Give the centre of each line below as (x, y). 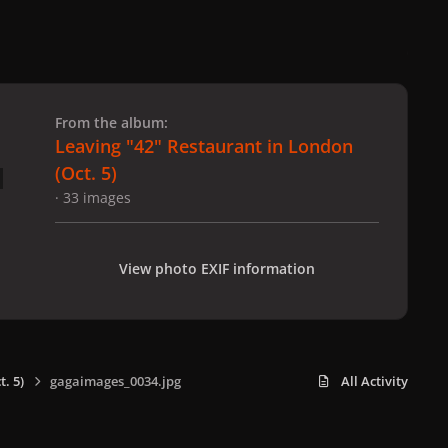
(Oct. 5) (86, 172)
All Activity (374, 381)
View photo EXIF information (217, 268)
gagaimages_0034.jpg (115, 381)
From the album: (111, 122)
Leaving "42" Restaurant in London (204, 145)
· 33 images (93, 197)
